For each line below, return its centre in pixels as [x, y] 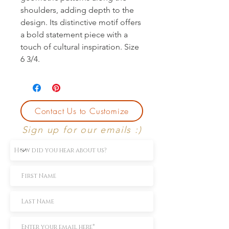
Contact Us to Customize [82, 111]
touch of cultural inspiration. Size [80, 47]
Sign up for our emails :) [82, 130]
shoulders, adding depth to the [77, 10]
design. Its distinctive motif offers [81, 22]
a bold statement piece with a [74, 34]
